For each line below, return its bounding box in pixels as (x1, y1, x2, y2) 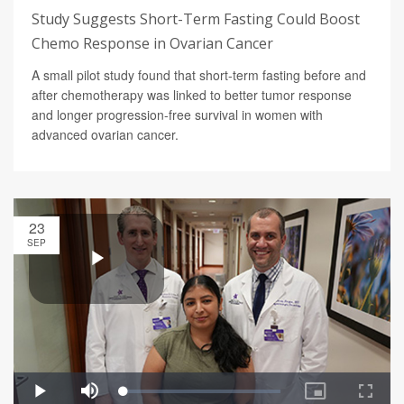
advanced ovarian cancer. (32, 125, 179, 144)
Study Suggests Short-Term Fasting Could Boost (32, 9, 360, 30)
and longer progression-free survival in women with (32, 106, 323, 124)
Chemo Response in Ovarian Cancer (32, 33, 273, 54)
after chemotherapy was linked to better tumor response (32, 86, 352, 105)
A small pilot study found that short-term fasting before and (32, 66, 366, 85)
